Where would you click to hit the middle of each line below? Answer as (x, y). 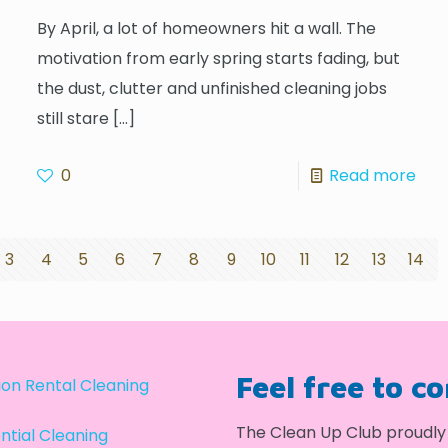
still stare (73, 118)
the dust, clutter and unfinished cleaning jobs (212, 88)
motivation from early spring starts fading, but (219, 58)
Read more (372, 175)
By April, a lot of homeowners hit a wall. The (207, 28)
